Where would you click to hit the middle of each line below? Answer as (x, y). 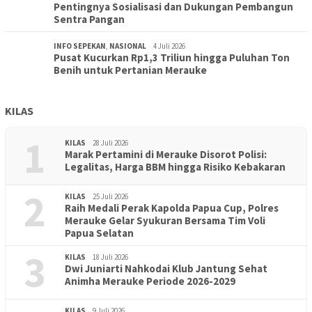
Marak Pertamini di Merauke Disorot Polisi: (166, 154)
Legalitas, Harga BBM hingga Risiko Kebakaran (175, 167)
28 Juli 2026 (110, 143)
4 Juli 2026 (169, 46)
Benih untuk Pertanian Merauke (130, 70)
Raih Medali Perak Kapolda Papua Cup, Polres (172, 208)
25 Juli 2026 (110, 196)
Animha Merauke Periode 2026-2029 (150, 281)
